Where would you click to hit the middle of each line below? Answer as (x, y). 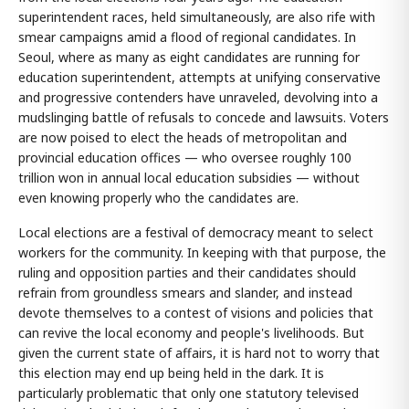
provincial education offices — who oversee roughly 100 (185, 157)
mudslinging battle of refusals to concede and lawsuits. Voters (204, 117)
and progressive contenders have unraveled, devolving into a (198, 97)
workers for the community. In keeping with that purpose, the (202, 252)
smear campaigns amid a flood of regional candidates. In (187, 37)
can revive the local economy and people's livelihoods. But (191, 332)
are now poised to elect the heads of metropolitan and (183, 137)
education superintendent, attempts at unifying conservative (199, 77)
